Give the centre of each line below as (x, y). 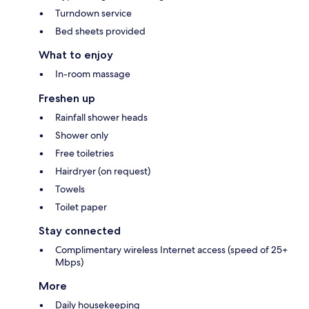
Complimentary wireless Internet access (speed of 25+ (171, 249)
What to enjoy (76, 54)
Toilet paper (81, 207)
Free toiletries (84, 153)
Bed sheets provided (100, 31)
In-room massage (93, 73)
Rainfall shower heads (101, 117)
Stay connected (80, 230)
